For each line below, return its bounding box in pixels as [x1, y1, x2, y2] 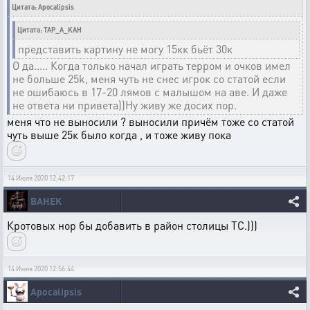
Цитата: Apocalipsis [12, 3, 74, 11]
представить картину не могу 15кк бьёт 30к [18, 42, 232, 56]
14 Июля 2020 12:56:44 [8, 264, 74, 273]
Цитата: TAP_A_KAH [17, 26, 82, 34]
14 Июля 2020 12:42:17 [8, 174, 74, 182]
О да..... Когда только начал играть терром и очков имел [12, 58, 291, 73]
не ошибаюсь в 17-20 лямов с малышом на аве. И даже [12, 84, 287, 99]
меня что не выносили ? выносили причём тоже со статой [7, 114, 294, 129]
